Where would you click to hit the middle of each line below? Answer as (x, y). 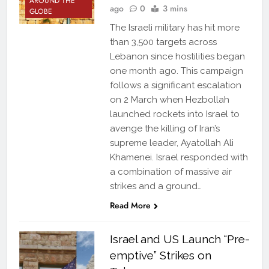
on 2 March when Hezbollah (169, 100)
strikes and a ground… (156, 186)
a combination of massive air (171, 172)
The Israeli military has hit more (174, 28)
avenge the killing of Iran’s (165, 129)
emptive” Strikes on (160, 255)
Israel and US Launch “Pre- (180, 239)
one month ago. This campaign (176, 71)
